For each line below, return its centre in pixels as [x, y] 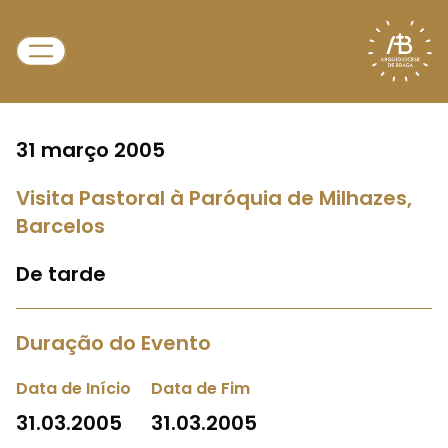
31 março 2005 [90, 150]
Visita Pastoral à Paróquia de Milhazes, [214, 198]
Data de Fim [200, 388]
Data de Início [73, 388]
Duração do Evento [113, 343]
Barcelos [60, 226]
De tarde [61, 274]
